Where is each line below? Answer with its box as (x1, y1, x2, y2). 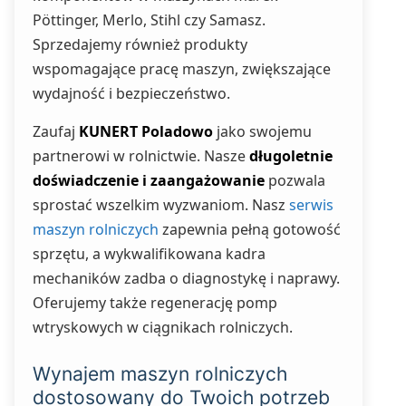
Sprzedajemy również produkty (33, 34, 247, 54)
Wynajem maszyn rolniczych (33, 362, 287, 385)
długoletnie (249, 146, 333, 166)
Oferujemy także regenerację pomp (33, 293, 277, 313)
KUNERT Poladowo (79, 121, 213, 141)
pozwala (265, 170, 325, 190)
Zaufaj (33, 121, 79, 141)
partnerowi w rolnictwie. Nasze (33, 146, 249, 166)
